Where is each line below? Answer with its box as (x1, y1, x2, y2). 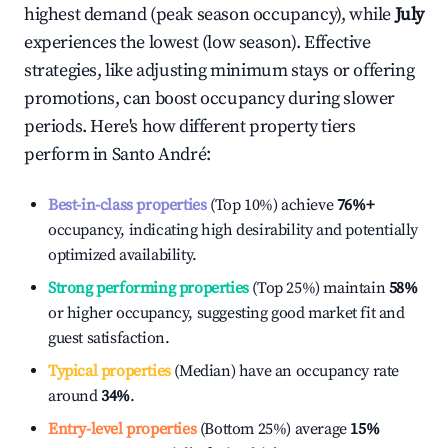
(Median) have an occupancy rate (170, 361, 400, 381)
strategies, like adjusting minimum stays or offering (24, 59, 415, 82)
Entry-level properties (48, 419, 197, 439)
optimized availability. (48, 245, 197, 265)
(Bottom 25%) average (196, 419, 347, 439)
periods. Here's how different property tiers (24, 115, 356, 138)
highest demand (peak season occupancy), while (24, 3, 395, 26)
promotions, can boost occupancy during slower (24, 87, 396, 110)
